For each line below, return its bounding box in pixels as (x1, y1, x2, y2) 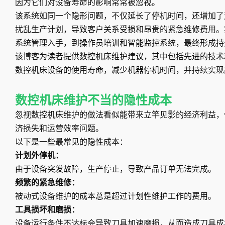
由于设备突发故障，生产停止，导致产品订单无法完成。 (15, 164, 216, 174)
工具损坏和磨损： (15, 205, 79, 215)
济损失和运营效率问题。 (15, 124, 103, 134)
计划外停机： (15, 151, 63, 161)
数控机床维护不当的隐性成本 (15, 93, 172, 108)
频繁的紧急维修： (15, 178, 79, 188)
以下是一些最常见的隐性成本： (15, 137, 128, 147)
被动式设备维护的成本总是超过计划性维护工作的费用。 (15, 191, 216, 201)
